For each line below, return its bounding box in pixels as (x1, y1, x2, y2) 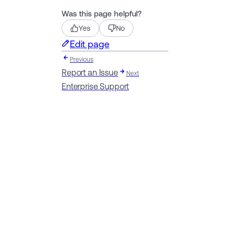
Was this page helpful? (62, 9, 142, 18)
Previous (70, 56, 93, 63)
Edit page (70, 39, 109, 49)
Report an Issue (62, 68, 118, 78)
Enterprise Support (62, 82, 129, 91)
